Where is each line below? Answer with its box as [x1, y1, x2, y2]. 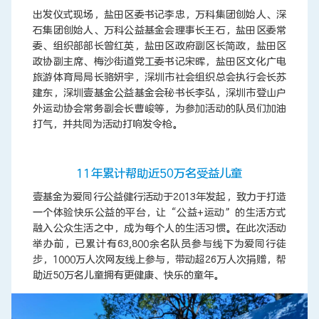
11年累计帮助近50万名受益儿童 [77, 167, 242, 181]
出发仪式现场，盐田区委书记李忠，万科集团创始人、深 [33, 9, 286, 21]
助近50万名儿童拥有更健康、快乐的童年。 [33, 269, 224, 282]
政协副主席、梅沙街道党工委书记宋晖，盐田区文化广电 [33, 56, 286, 68]
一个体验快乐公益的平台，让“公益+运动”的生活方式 [33, 206, 286, 219]
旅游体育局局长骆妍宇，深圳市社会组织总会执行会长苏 [33, 71, 286, 84]
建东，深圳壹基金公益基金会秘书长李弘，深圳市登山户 [33, 87, 286, 100]
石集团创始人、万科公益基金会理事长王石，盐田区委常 [33, 24, 286, 37]
